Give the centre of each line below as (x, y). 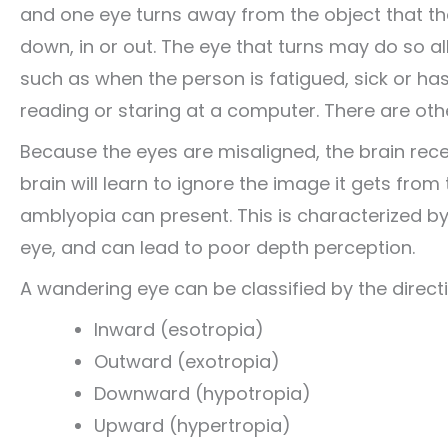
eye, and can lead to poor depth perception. (217, 248)
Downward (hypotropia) (202, 394)
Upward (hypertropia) (192, 426)
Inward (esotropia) (179, 330)
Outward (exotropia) (187, 362)
